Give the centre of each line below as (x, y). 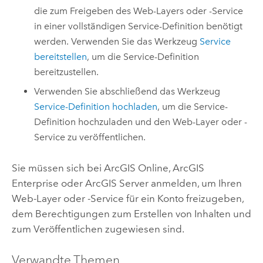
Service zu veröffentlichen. (90, 137)
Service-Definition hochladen (96, 106)
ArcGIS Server (117, 183)
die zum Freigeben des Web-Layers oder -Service (139, 11)
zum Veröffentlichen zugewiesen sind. (98, 229)
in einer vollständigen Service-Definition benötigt (139, 26)
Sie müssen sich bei (58, 168)
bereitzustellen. (67, 72)
